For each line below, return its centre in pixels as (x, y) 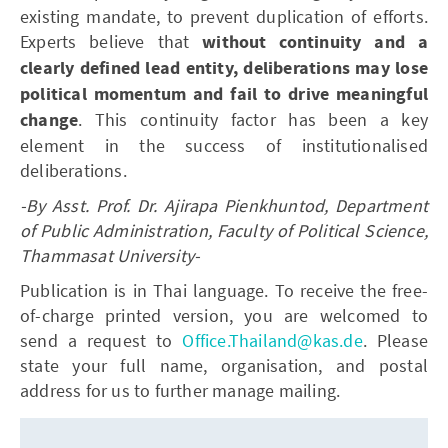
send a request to (101, 340)
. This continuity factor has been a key (253, 119)
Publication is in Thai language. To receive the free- (224, 290)
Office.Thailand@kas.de (272, 340)
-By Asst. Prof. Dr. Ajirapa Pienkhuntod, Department (224, 205)
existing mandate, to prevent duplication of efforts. (224, 16)
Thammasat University (107, 255)
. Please (395, 340)
